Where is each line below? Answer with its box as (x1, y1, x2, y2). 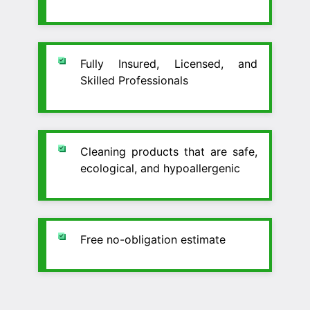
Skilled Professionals (80, 73, 188, 88)
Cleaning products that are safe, (80, 145, 257, 159)
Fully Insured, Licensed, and (80, 57, 257, 71)
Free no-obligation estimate (80, 232, 226, 247)
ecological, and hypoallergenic (80, 161, 240, 176)
